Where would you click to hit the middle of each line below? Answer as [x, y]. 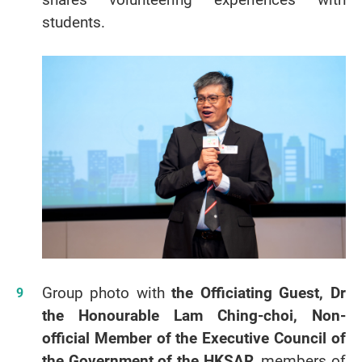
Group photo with [107, 293]
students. [73, 22]
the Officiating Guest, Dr [259, 293]
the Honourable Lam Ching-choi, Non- [194, 316]
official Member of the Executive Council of [194, 338]
